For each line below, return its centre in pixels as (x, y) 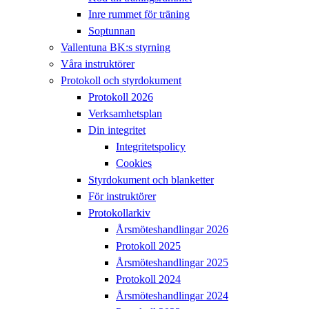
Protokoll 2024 (148, 279)
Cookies (134, 163)
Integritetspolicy (151, 147)
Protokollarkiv (119, 213)
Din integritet (117, 130)
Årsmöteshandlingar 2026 (172, 230)
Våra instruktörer (98, 64)
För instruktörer (122, 197)
